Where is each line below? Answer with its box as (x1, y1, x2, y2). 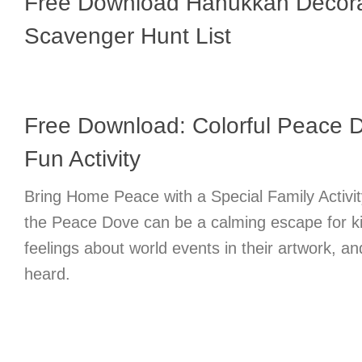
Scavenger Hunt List (24, 23, 231, 48)
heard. (24, 264, 70, 283)
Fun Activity (24, 145, 141, 171)
